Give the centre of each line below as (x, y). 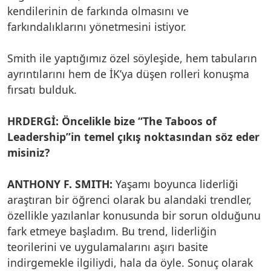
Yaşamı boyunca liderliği (175, 184)
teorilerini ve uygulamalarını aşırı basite (108, 247)
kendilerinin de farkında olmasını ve (98, 11)
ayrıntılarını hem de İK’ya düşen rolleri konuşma (128, 73)
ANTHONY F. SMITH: (60, 184)
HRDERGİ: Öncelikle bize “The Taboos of (112, 121)
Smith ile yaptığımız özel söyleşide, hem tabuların (132, 58)
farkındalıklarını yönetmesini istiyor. (97, 26)
